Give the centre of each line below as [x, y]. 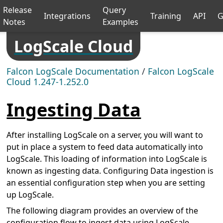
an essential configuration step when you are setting [106, 182]
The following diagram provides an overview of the [103, 210]
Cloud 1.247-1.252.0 [48, 81]
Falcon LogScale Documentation [73, 71]
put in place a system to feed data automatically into [105, 147]
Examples [120, 22]
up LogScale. [30, 194]
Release [17, 10]
